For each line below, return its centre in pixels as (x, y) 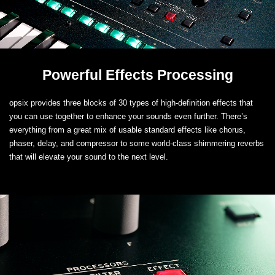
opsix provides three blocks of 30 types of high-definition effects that (131, 103)
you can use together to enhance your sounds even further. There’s (128, 117)
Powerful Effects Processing (137, 75)
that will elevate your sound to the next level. (89, 157)
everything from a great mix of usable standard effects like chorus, (127, 130)
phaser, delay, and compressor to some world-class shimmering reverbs (137, 144)
